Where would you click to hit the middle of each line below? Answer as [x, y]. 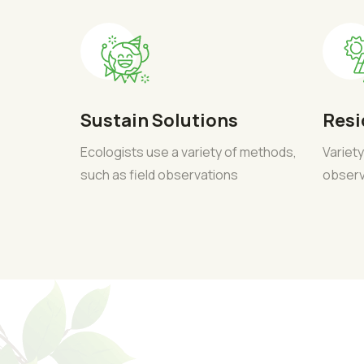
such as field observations [159, 175]
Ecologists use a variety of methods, [188, 152]
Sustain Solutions [159, 120]
